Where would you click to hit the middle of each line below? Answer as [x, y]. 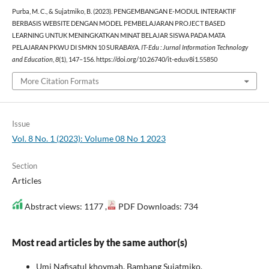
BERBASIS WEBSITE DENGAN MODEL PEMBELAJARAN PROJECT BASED [118, 24]
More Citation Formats [59, 81]
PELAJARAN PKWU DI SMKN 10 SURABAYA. [76, 48]
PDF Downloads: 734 [157, 206]
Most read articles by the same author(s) [99, 242]
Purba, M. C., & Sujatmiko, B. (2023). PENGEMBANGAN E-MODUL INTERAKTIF [124, 12]
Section [24, 165]
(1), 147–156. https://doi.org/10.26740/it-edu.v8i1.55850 [138, 60]
